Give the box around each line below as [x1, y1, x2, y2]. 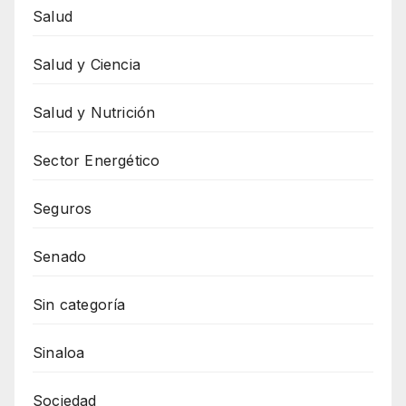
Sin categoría [33, 295, 126, 314]
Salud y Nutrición [33, 102, 156, 121]
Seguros [33, 198, 92, 217]
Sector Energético [33, 150, 160, 169]
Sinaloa [33, 343, 85, 362]
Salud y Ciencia [33, 54, 140, 73]
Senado [33, 246, 87, 266]
